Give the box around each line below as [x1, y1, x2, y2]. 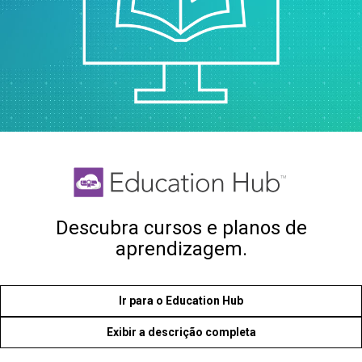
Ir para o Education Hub [119, 294, 243, 308]
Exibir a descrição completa [106, 326, 256, 339]
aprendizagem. [115, 237, 247, 260]
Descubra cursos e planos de [55, 216, 307, 239]
